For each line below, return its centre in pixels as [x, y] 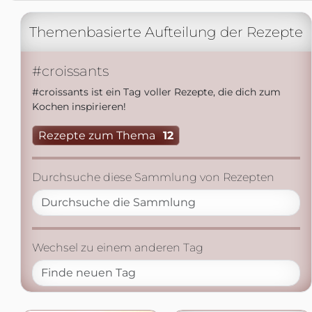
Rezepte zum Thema [96, 136]
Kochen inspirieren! [79, 107]
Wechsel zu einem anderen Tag [117, 248]
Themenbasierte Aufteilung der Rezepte [166, 32]
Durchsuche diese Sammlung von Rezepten [153, 178]
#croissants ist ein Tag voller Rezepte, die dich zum [156, 92]
